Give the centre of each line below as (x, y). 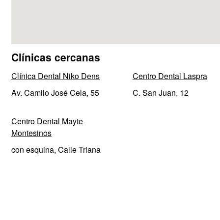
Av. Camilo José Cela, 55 (55, 93)
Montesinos (31, 133)
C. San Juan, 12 (160, 93)
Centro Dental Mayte (47, 121)
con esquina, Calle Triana (56, 150)
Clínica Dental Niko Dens (55, 76)
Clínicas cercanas (56, 57)
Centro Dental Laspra (170, 76)
